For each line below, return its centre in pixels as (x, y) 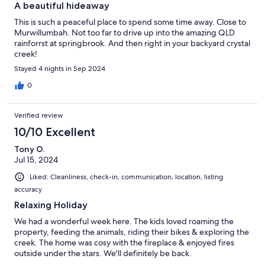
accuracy (28, 189)
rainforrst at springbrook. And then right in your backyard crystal (132, 43)
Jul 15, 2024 (36, 159)
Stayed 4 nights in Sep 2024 (60, 68)
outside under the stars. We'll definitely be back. (103, 253)
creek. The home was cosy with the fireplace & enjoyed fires (124, 242)
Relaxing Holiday (51, 205)
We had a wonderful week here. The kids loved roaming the (124, 221)
